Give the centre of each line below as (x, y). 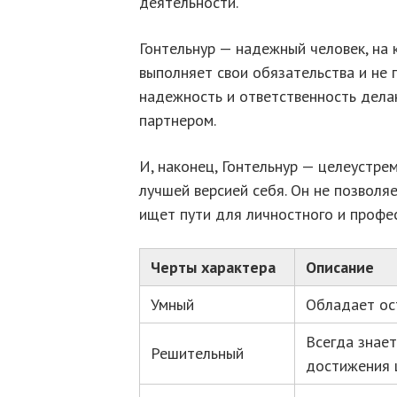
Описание (340, 267)
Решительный (197, 353)
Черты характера (213, 267)
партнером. (178, 120)
